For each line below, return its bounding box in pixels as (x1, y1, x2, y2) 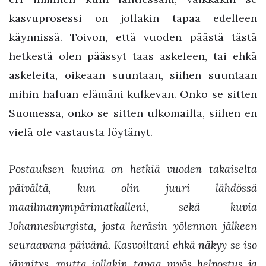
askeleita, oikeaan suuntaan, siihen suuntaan (9, 68, 257, 82)
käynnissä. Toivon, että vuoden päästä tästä (9, 30, 257, 44)
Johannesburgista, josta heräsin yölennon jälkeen (9, 218, 257, 233)
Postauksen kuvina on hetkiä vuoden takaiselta (9, 161, 257, 176)
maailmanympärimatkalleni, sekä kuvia (9, 199, 257, 214)
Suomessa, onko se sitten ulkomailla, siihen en (9, 106, 257, 120)
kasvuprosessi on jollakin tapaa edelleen (9, 11, 257, 25)
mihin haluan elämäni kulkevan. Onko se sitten (9, 87, 257, 101)
